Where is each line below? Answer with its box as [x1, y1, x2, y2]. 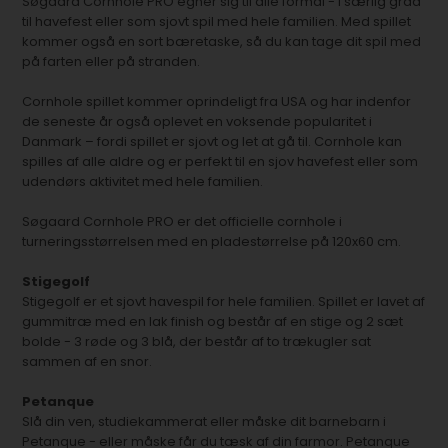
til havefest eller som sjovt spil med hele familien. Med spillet [22, 12, 412, 31]
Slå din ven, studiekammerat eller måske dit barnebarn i [22, 412, 387, 431]
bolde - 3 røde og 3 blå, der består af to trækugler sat [22, 332, 372, 351]
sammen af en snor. [22, 352, 153, 371]
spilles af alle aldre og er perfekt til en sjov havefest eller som [22, 152, 419, 171]
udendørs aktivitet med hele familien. [22, 172, 264, 191]
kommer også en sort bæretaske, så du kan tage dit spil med [22, 32, 422, 51]
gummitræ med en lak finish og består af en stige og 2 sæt [22, 312, 404, 331]
